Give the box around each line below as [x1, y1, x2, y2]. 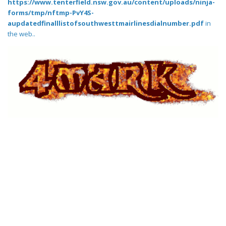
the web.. [8, 29, 35, 39]
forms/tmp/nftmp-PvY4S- [8, 8, 94, 18]
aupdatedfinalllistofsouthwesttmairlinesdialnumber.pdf [8, 19, 204, 28]
